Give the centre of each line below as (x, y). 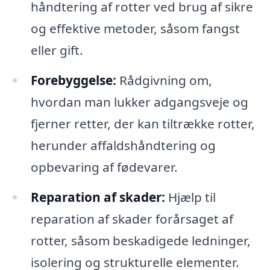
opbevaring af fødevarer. (104, 167)
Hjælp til (190, 197)
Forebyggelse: (73, 80)
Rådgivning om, (164, 80)
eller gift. (57, 50)
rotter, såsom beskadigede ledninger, (140, 240)
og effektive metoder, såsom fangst (135, 28)
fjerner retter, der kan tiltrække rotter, (143, 123)
